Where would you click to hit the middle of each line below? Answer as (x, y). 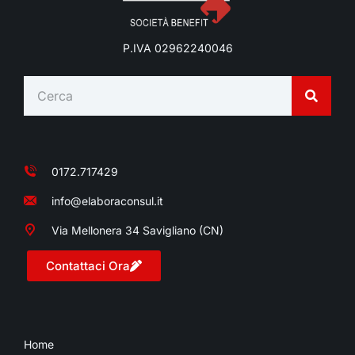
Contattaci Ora (88, 265)
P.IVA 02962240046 (177, 48)
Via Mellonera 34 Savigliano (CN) (137, 230)
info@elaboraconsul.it (107, 200)
